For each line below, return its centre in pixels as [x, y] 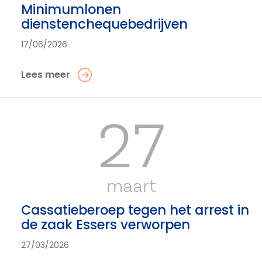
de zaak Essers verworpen [106, 224]
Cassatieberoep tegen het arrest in [135, 210]
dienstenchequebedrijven [104, 24]
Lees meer [46, 74]
